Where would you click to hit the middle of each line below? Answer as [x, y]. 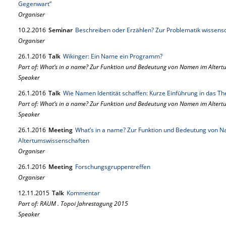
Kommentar [83, 193]
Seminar [61, 30]
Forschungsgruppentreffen [113, 167]
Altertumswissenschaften [54, 140]
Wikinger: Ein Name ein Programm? [113, 56]
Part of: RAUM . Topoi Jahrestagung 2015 [73, 204]
